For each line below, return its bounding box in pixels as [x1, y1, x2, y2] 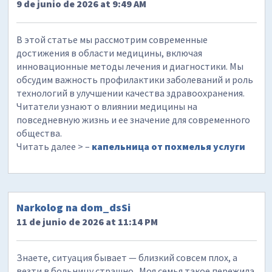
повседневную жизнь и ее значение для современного [16, 114, 251, 126]
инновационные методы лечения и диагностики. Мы [16, 60, 244, 73]
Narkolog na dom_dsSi [16, 200, 131, 214]
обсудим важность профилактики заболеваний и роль [16, 73, 254, 86]
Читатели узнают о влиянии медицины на [16, 100, 198, 113]
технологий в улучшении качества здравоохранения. [16, 87, 245, 100]
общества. [16, 127, 63, 140]
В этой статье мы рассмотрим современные [16, 33, 208, 46]
